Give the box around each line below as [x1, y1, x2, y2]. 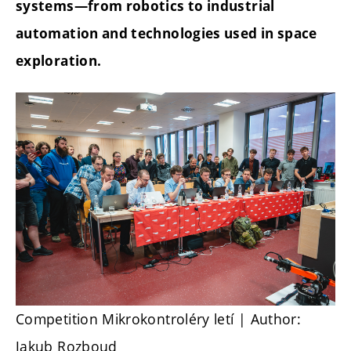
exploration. [16, 52, 102, 71]
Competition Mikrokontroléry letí [16, 309, 238, 329]
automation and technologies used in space [16, 24, 317, 43]
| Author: [237, 309, 302, 329]
